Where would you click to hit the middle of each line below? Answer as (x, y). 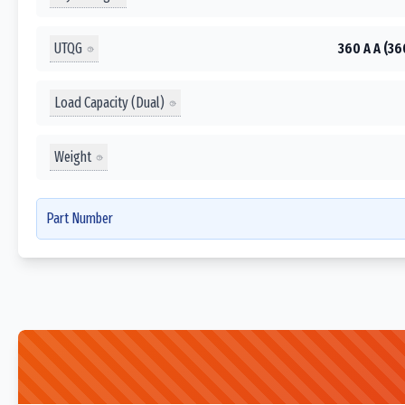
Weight (73, 156)
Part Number (80, 218)
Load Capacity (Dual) (109, 102)
